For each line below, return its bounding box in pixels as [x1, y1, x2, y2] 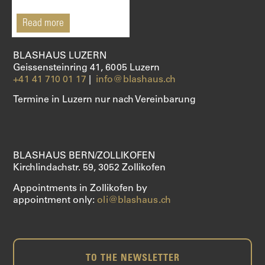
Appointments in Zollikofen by [13, 183, 148, 193]
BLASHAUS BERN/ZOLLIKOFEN [13, 151, 156, 161]
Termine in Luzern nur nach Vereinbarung [13, 95, 196, 105]
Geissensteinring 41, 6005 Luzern [13, 63, 160, 73]
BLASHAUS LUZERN [13, 51, 107, 61]
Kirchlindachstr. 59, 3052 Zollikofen [13, 163, 166, 173]
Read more [22, 18, 64, 29]
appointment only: [13, 195, 98, 205]
